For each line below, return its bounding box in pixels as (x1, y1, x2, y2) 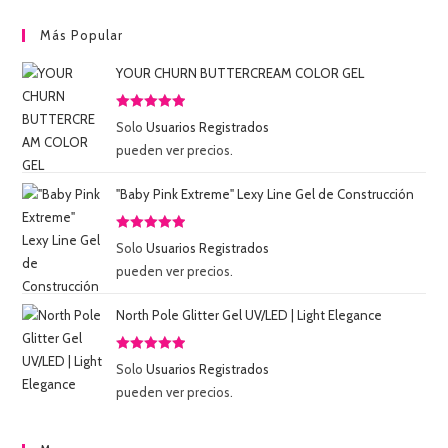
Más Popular (40, 27, 124, 44)
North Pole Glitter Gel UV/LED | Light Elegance (116, 307, 383, 324)
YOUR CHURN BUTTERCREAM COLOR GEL (116, 65, 365, 82)
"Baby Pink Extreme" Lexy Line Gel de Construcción (116, 186, 415, 203)
